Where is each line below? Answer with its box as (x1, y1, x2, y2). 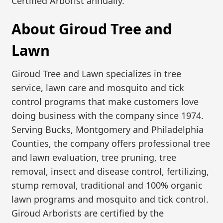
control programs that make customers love (11, 95, 199, 108)
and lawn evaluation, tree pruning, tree (11, 151, 177, 163)
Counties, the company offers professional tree (11, 137, 211, 149)
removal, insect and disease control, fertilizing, (11, 165, 210, 177)
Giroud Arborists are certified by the (11, 207, 164, 219)
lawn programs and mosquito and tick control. (11, 193, 209, 205)
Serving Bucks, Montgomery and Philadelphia (11, 123, 204, 135)
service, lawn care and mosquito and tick (11, 81, 185, 94)
